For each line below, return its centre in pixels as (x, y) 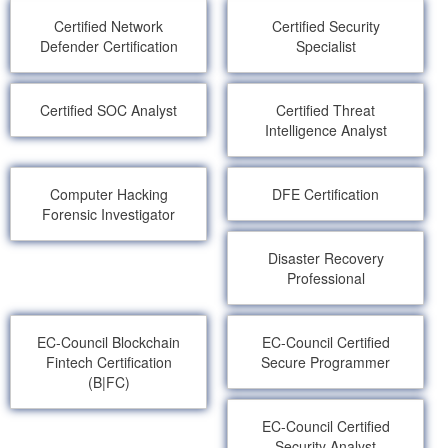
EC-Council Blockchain (109, 342)
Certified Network (109, 26)
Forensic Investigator (109, 214)
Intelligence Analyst (325, 130)
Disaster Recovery (325, 258)
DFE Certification (326, 194)
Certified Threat (326, 110)
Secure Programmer (326, 362)
